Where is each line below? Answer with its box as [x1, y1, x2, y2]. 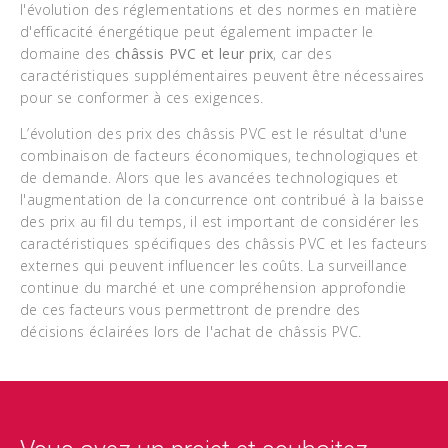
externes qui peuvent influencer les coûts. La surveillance [20, 256, 408, 275]
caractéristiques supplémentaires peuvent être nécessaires [20, 66, 425, 85]
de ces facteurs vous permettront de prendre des [20, 300, 361, 319]
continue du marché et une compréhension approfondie [20, 278, 407, 297]
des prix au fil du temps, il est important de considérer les [20, 212, 419, 231]
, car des [273, 44, 333, 63]
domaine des [20, 44, 115, 63]
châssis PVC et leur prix [114, 44, 274, 63]
